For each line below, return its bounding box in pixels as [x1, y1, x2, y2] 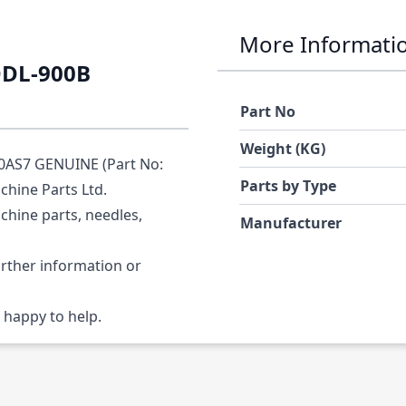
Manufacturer [240, 213, 342, 234]
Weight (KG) [240, 139, 325, 159]
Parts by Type [240, 176, 336, 197]
